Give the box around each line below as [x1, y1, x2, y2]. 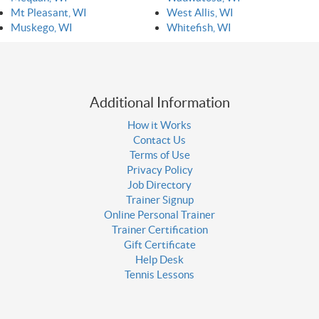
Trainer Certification [111, 223, 208, 236]
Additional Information [89, 94, 230, 110]
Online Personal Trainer [104, 208, 215, 221]
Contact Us [133, 133, 186, 146]
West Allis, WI [167, 6, 234, 19]
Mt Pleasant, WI [11, 6, 87, 19]
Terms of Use [129, 148, 190, 161]
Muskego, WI [11, 21, 73, 33]
